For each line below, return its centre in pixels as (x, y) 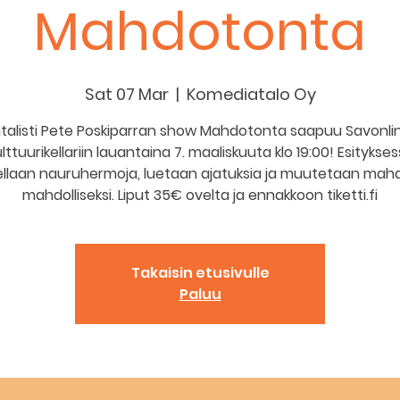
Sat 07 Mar (126, 94)
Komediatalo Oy (251, 94)
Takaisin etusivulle (200, 273)
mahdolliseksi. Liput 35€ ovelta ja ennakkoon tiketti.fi (200, 195)
